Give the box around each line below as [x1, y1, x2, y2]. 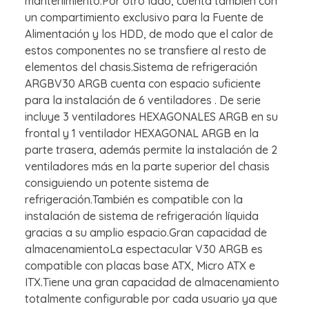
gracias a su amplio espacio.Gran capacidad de [25, 226, 267, 240]
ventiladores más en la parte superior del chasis [25, 159, 270, 174]
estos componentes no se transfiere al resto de [25, 43, 266, 58]
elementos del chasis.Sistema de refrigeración [25, 60, 257, 74]
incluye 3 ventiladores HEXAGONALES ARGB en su [25, 110, 278, 124]
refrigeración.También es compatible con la [25, 192, 243, 207]
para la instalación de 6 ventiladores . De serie [25, 93, 261, 108]
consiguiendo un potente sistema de [25, 176, 209, 190]
